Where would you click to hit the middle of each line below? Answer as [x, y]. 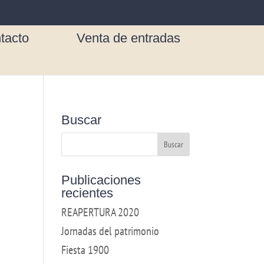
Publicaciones [101, 180]
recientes [87, 193]
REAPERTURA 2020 [100, 212]
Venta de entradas [128, 38]
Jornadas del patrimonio [110, 231]
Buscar [81, 120]
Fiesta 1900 [85, 250]
